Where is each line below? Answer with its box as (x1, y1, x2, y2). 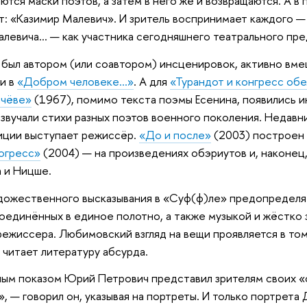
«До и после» (138, 127, 211, 143)
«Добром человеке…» (16, 73, 134, 90)
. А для (133, 73, 170, 90)
